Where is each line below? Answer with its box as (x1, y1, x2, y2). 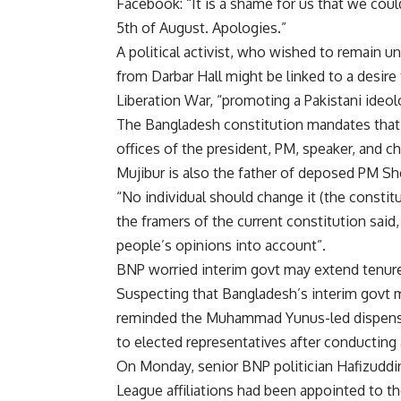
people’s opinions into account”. (116, 236, 326, 255)
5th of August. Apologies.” (116, 19, 286, 38)
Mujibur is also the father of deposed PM (116, 164, 382, 183)
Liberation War (116, 91, 209, 110)
